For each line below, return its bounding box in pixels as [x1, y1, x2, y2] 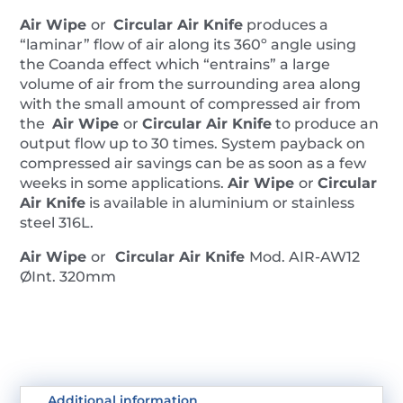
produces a [243, 15, 329, 33]
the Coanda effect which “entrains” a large [20, 55, 331, 73]
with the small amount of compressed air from [20, 94, 362, 112]
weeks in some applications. [20, 174, 228, 192]
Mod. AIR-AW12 [249, 247, 361, 265]
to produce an [272, 114, 380, 132]
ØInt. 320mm [20, 267, 117, 285]
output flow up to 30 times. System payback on [20, 134, 366, 152]
